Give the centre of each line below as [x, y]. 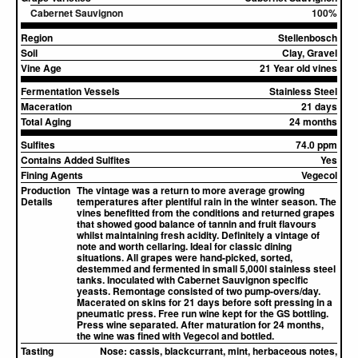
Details [37, 201]
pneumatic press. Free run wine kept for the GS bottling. [203, 313]
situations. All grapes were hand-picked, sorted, [185, 257]
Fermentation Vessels [70, 91]
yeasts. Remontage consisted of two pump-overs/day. [199, 291]
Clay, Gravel [310, 53]
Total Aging [46, 121]
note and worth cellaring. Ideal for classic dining [184, 246]
